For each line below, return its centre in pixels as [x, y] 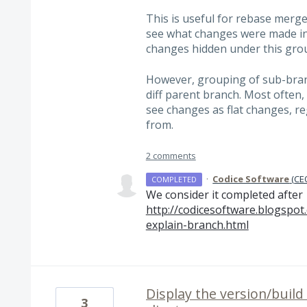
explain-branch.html [197, 224]
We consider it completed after [224, 194]
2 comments [171, 155]
